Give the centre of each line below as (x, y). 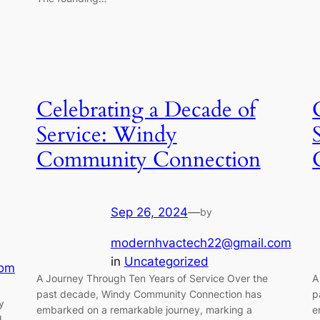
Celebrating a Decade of (146, 110)
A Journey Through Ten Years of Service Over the (152, 278)
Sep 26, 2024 (149, 212)
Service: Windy (106, 135)
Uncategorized (166, 261)
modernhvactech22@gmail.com (201, 242)
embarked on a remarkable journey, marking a (144, 309)
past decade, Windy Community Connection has (149, 294)
